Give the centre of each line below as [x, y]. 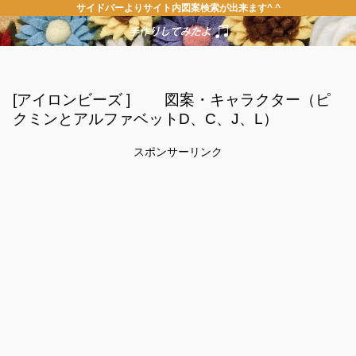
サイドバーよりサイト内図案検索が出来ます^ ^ [178, 8]
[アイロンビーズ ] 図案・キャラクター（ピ [172, 99]
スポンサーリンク [178, 152]
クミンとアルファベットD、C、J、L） [145, 118]
